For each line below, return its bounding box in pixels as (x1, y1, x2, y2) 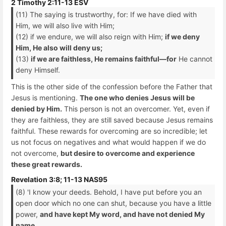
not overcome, (11, 149, 61, 158)
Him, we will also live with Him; (16, 21, 115, 30)
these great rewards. (11, 160, 82, 169)
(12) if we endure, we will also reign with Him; (16, 32, 165, 41)
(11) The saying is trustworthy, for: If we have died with (16, 10, 197, 19)
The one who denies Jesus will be (80, 93, 195, 102)
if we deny (165, 32, 200, 41)
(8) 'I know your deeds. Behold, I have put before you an (16, 187, 202, 196)
